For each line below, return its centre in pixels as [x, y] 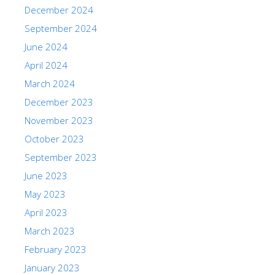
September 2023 [61, 157]
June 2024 [46, 46]
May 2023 [45, 194]
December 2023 [59, 102]
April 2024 [46, 65]
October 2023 [54, 138]
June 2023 [46, 175]
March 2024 [50, 83]
